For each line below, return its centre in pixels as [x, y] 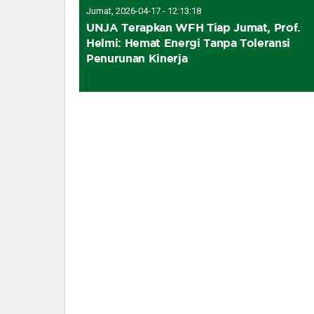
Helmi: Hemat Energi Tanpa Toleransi [189, 42]
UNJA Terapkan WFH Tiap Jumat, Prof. [194, 27]
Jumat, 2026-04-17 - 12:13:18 [144, 11]
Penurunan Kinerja [137, 58]
